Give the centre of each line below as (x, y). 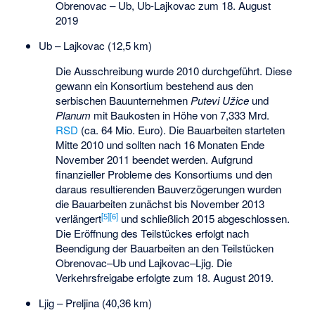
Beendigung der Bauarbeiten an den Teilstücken (165, 248)
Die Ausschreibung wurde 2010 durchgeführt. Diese (174, 71)
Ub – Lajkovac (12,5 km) (95, 46)
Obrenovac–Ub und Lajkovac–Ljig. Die (144, 263)
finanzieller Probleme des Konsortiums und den (164, 174)
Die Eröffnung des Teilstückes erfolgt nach (153, 233)
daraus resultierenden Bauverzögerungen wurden (169, 189)
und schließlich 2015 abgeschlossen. (204, 219)
